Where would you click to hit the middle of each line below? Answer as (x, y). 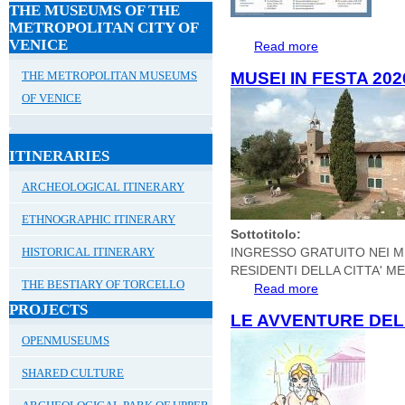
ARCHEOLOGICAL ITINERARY (103, 186)
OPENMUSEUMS (66, 340)
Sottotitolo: (268, 234)
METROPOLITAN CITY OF (104, 27)
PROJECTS (48, 309)
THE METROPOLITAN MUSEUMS (109, 75)
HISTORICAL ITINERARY (88, 251)
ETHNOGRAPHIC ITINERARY (99, 219)
